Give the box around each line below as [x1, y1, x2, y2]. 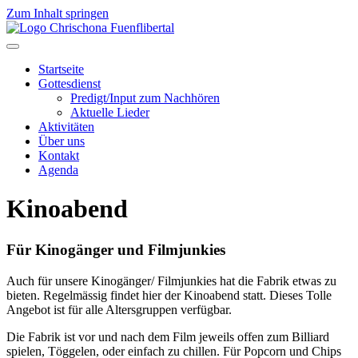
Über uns [38, 134, 85, 148]
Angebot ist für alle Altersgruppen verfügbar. [6, 302, 235, 316]
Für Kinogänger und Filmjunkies [6, 241, 225, 258]
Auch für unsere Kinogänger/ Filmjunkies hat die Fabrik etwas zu [6, 273, 336, 288]
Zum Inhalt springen [6, 6, 109, 20]
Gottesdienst [38, 77, 101, 90]
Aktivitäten [38, 120, 94, 133]
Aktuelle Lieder [70, 105, 149, 119]
